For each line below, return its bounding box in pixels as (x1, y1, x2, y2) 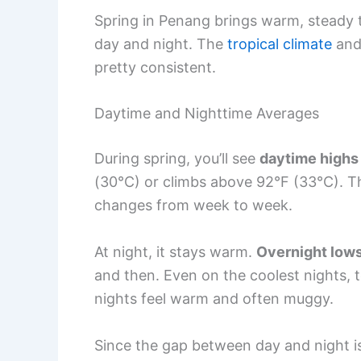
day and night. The (94, 35, 227, 52)
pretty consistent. (94, 58, 216, 76)
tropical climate (227, 35, 332, 52)
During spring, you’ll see (94, 150, 259, 168)
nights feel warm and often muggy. (94, 290, 334, 308)
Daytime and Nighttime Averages (94, 105, 319, 122)
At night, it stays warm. (94, 243, 256, 261)
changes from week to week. (94, 197, 293, 214)
